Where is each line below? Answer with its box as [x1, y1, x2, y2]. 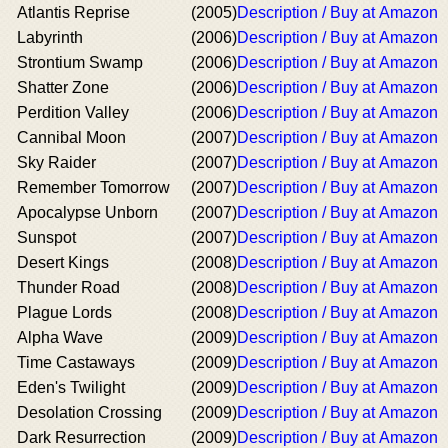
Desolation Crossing [17, 404, 162, 421]
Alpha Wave [17, 329, 103, 346]
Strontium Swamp [17, 54, 143, 71]
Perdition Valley [17, 104, 129, 121]
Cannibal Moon [17, 129, 126, 146]
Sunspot [17, 229, 76, 246]
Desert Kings [17, 254, 109, 271]
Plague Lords [17, 304, 112, 321]
